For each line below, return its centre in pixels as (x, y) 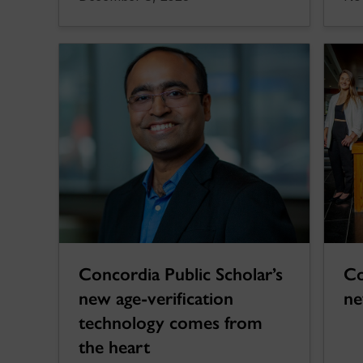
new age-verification (156, 299)
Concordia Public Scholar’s (181, 275)
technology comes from (171, 323)
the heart (114, 348)
